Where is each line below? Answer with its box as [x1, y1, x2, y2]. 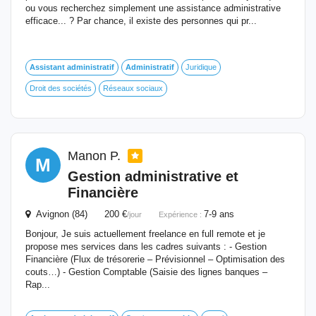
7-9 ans [204, 209, 234, 219]
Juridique [186, 63, 217, 71]
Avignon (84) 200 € [30, 209, 127, 219]
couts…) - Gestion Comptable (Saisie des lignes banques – [25, 267, 267, 277]
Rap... [25, 279, 50, 290]
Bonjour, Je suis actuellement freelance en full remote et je [25, 229, 265, 239]
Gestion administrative [68, 169, 226, 184]
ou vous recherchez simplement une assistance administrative [25, 3, 281, 13]
